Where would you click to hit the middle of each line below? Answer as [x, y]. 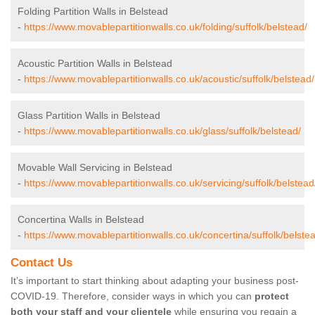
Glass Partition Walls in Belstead [89, 116]
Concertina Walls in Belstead [81, 220]
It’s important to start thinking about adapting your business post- [155, 281]
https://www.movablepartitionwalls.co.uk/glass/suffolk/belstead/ [162, 131]
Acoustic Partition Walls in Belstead [95, 64]
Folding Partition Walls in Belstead [93, 12]
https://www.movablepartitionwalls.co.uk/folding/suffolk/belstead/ [166, 27]
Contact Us [41, 263]
